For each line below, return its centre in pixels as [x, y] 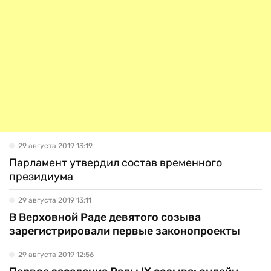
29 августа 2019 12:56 [56, 255]
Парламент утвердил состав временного [116, 163]
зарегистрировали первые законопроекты [125, 231]
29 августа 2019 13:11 [55, 200]
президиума [41, 177]
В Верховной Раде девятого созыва [105, 217]
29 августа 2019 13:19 [55, 146]
